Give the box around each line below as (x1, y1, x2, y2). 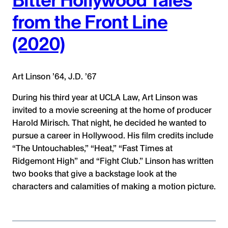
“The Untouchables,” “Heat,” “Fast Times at (12, 144, 173, 154)
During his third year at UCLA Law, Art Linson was (12, 93, 197, 103)
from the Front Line (12, 10, 167, 33)
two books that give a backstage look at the (12, 169, 177, 179)
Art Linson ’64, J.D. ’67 (12, 71, 96, 81)
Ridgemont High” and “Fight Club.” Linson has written (12, 156, 213, 166)
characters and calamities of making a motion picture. (12, 182, 216, 192)
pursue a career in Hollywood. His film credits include (12, 131, 213, 141)
